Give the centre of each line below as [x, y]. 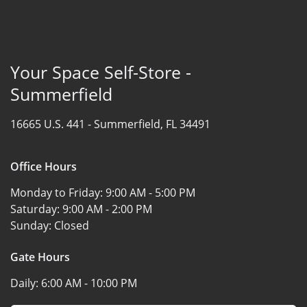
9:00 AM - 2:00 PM [107, 209]
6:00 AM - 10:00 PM [89, 283]
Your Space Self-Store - [101, 72]
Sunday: [32, 225]
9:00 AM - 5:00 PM [150, 192]
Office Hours [44, 166]
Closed [72, 225]
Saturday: [36, 209]
